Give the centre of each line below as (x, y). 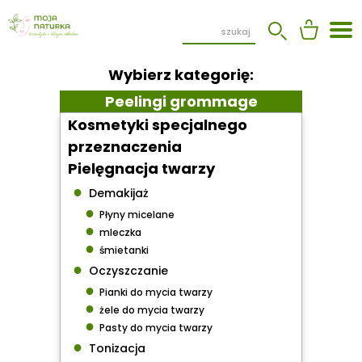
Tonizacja (114, 348)
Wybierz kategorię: (181, 75)
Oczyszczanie (126, 270)
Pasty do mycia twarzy (154, 327)
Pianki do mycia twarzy (154, 292)
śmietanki (122, 250)
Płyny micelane (135, 214)
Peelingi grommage (181, 102)
